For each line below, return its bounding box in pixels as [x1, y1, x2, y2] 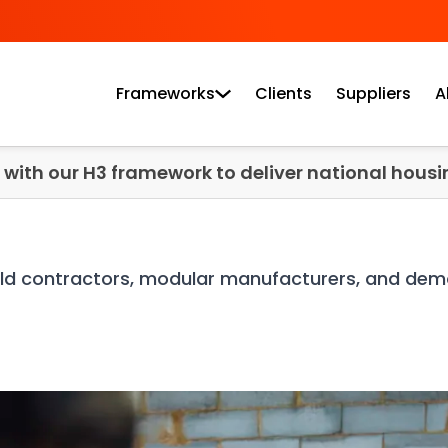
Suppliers [336, 82, 411, 105]
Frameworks [116, 82, 215, 105]
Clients [255, 82, 312, 105]
